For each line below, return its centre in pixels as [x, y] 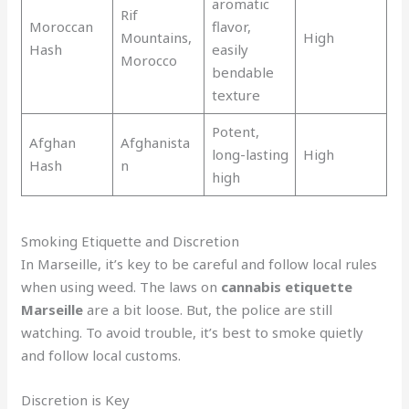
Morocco [148, 60]
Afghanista [155, 142]
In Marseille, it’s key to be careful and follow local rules [199, 264]
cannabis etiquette [287, 287]
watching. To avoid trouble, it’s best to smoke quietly [193, 333]
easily [230, 49]
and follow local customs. [101, 356]
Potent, [235, 131]
